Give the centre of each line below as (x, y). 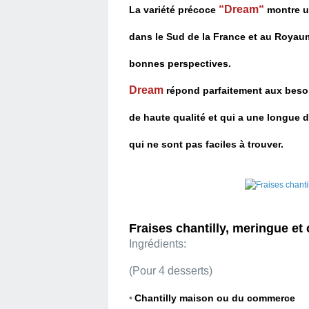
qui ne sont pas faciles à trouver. (208, 144)
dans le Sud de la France (189, 37)
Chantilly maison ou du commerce (216, 298)
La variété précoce (174, 10)
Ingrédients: (158, 244)
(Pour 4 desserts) (171, 271)
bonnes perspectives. (181, 63)
